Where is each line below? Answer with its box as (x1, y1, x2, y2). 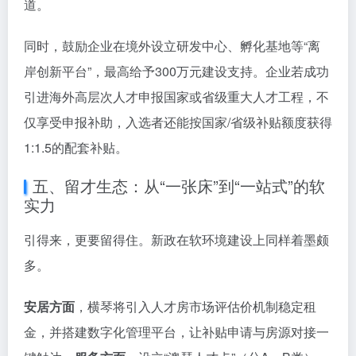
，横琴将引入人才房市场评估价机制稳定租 (75, 297, 316, 316)
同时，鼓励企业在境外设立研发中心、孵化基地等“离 (24, 37, 320, 56)
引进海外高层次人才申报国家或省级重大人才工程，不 (24, 87, 329, 106)
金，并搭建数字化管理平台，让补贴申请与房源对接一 (24, 323, 329, 342)
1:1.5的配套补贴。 (24, 138, 128, 157)
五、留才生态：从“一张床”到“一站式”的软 (33, 174, 325, 198)
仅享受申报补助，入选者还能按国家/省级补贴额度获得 (24, 113, 332, 132)
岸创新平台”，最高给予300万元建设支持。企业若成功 (24, 62, 329, 81)
